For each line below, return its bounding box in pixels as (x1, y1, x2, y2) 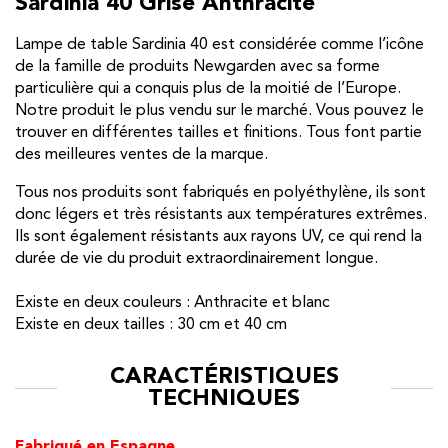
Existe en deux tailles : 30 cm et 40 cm (15, 316, 287, 333)
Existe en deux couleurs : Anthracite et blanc (15, 294, 330, 311)
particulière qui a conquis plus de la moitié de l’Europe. (15, 80, 401, 97)
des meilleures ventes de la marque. (15, 146, 268, 163)
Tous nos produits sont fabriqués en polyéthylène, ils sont (15, 184, 426, 201)
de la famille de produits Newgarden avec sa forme (15, 58, 380, 75)
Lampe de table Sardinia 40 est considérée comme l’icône (15, 36, 424, 53)
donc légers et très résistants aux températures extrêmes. (15, 206, 427, 223)
